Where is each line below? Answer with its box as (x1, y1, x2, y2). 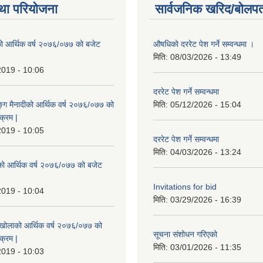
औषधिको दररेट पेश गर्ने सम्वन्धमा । (153, 39, 254, 49)
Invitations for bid (153, 182, 217, 191)
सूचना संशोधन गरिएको (153, 230, 217, 239)
